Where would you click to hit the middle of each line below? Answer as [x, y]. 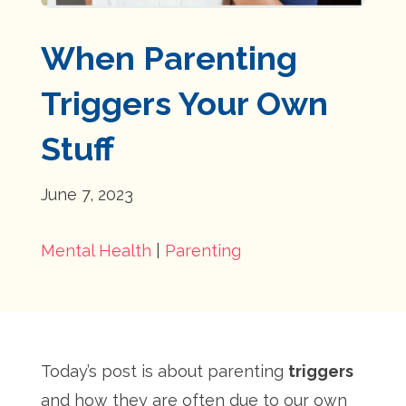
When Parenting [169, 58]
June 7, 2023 [87, 194]
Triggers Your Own [184, 103]
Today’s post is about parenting [164, 371]
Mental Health [96, 251]
